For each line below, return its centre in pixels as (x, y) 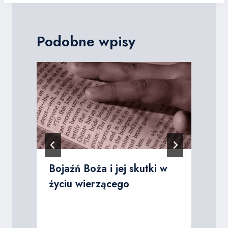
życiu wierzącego (89, 184)
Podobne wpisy (86, 41)
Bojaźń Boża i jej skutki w (108, 169)
